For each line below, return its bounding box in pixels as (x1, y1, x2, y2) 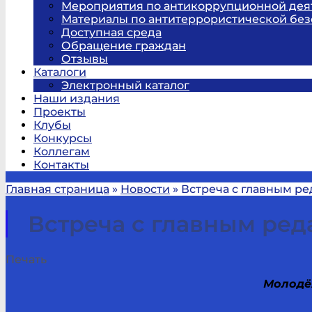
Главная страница (6, 182, 109, 196)
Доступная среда (61, 26, 162, 39)
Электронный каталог (61, 79, 189, 92)
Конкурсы (33, 132, 92, 145)
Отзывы (61, 52, 108, 65)
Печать (6, 252, 47, 266)
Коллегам (33, 145, 90, 158)
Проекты (33, 105, 86, 118)
